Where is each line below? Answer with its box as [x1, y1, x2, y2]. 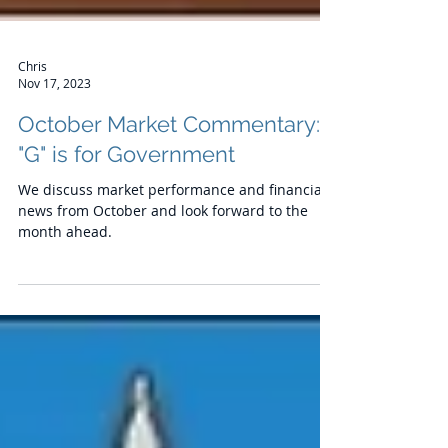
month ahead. [18, 277, 112, 296]
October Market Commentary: [18, 166, 320, 192]
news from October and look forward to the [18, 256, 308, 275]
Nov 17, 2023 [18, 130, 91, 146]
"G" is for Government [18, 196, 235, 222]
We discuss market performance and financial [18, 235, 326, 254]
